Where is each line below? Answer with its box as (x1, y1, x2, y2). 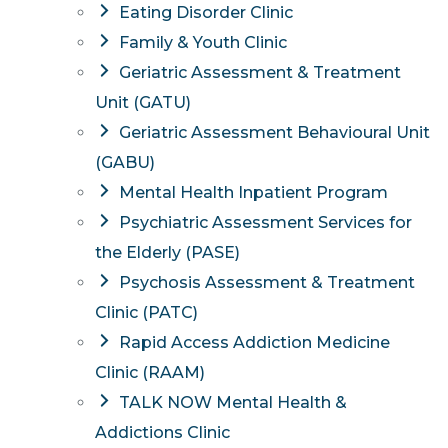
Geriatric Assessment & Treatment (118, 62, 401, 82)
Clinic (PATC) (95, 302, 198, 322)
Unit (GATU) (95, 92, 191, 112)
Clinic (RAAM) (95, 362, 205, 382)
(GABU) (95, 152, 155, 172)
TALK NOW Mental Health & (118, 392, 347, 412)
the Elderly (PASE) (95, 242, 240, 262)
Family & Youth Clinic (118, 32, 287, 52)
